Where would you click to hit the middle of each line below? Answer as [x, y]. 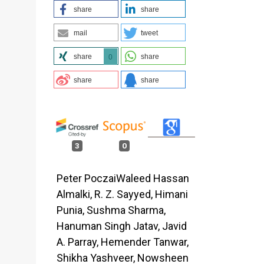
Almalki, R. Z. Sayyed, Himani [122, 194]
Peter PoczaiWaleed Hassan [123, 179]
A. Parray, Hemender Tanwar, [123, 242]
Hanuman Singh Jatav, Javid [122, 226]
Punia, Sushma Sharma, [111, 210]
